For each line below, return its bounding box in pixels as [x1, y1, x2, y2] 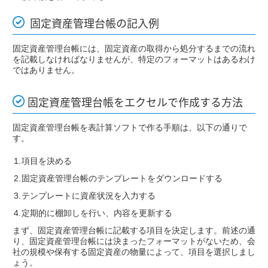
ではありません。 [13, 65, 80, 75]
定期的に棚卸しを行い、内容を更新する [22, 208, 172, 218]
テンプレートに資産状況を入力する [22, 191, 172, 201]
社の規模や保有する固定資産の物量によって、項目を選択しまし [13, 247, 255, 257]
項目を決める [22, 156, 72, 166]
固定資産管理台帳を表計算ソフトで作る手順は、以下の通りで [13, 123, 247, 133]
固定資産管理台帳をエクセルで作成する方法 [28, 94, 243, 111]
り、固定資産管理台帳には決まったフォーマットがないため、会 [13, 236, 255, 246]
